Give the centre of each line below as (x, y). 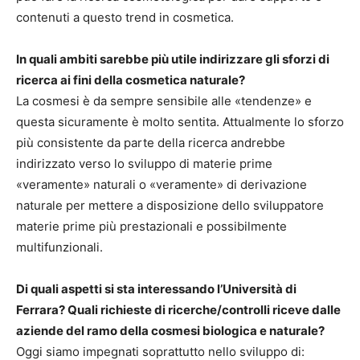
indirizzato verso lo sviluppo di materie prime (144, 164)
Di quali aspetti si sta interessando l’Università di (156, 289)
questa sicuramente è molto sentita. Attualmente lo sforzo (180, 122)
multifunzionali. (59, 247)
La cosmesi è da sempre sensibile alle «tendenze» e (164, 101)
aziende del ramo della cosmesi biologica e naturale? (170, 331)
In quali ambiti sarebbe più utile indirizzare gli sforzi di (173, 59)
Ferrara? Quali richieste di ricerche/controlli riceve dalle (178, 310)
